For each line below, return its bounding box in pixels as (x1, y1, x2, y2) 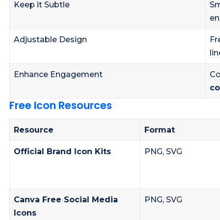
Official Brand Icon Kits (14, 147, 111, 157)
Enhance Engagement (14, 69, 103, 79)
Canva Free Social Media (14, 195, 118, 205)
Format (144, 125, 175, 135)
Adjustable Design (14, 34, 87, 44)
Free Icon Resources (9, 98, 112, 112)
